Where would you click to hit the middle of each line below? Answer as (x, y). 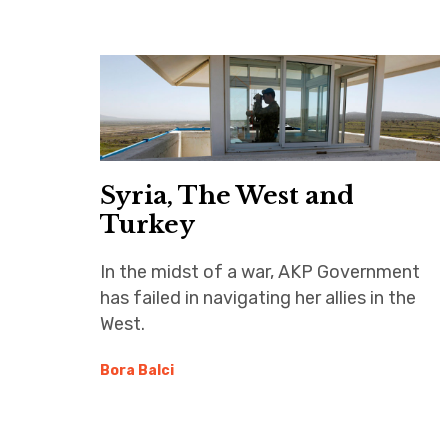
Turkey (147, 225)
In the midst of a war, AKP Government (260, 272)
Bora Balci (137, 371)
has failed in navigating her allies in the (258, 298)
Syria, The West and (227, 196)
